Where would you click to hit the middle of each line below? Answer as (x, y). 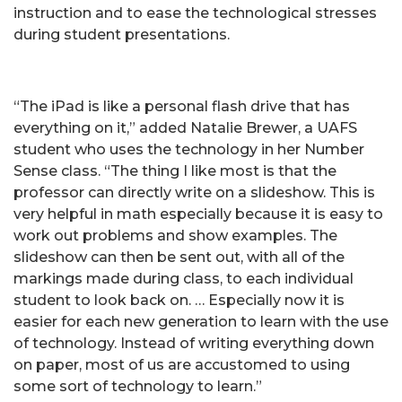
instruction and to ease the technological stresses (195, 13)
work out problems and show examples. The (175, 235)
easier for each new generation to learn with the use (201, 321)
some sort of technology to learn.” (138, 386)
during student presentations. (122, 34)
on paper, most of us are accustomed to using (182, 364)
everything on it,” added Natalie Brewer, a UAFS (185, 127)
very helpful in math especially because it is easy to (198, 214)
